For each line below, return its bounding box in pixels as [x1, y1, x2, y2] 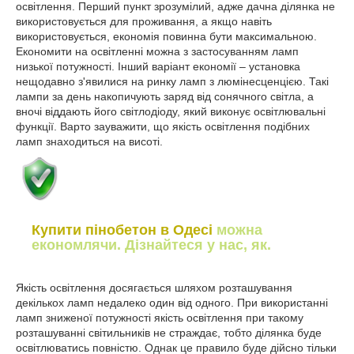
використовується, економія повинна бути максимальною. [16, 30, 317, 43]
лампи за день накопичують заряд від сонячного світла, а [16, 90, 314, 104]
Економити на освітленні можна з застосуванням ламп [16, 45, 299, 58]
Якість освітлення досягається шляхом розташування [16, 281, 292, 295]
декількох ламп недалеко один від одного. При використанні [16, 296, 328, 310]
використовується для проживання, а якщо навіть [16, 15, 272, 28]
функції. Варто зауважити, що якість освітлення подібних [16, 120, 310, 134]
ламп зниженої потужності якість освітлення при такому [16, 311, 303, 325]
